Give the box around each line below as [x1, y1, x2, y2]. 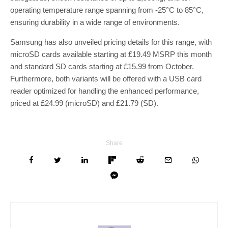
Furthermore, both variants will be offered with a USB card [10, 74, 202, 83]
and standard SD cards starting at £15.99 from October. [10, 62, 194, 71]
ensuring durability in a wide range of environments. [10, 17, 180, 26]
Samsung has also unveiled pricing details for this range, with [10, 37, 212, 46]
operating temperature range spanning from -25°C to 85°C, [10, 5, 204, 14]
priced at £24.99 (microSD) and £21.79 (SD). [10, 98, 158, 107]
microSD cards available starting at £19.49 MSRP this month [10, 49, 212, 59]
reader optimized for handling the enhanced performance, [10, 86, 199, 95]
